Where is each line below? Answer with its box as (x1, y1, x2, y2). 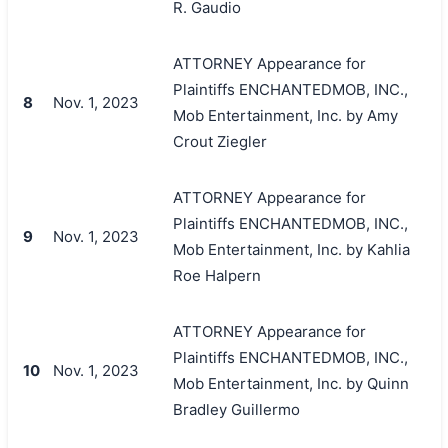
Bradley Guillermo (172, 399, 300, 419)
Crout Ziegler (172, 131, 267, 151)
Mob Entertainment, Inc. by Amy (172, 105, 398, 125)
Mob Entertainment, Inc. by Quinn (172, 373, 409, 393)
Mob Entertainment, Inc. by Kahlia (172, 239, 410, 259)
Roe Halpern (172, 265, 261, 285)
